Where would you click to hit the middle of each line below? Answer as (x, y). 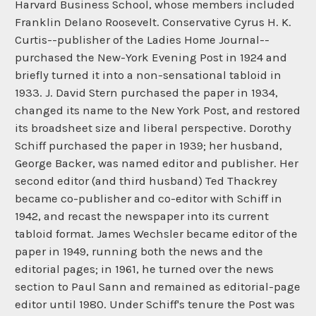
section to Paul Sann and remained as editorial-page (158, 287)
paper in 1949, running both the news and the (139, 252)
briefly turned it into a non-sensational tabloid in (148, 75)
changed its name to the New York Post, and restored (158, 111)
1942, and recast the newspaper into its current (142, 217)
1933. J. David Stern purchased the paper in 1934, (146, 93)
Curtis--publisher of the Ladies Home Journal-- (142, 40)
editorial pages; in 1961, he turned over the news (144, 269)
